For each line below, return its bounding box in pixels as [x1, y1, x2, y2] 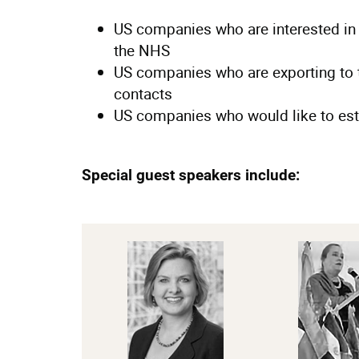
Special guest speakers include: [82, 166, 300, 184]
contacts [114, 83, 172, 104]
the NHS [114, 40, 170, 61]
